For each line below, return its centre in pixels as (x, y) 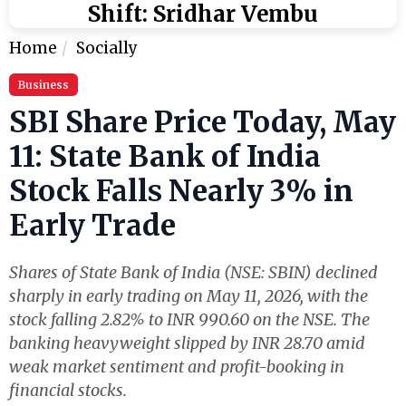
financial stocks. (68, 390)
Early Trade (92, 225)
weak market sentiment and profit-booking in (177, 366)
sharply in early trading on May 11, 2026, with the (188, 295)
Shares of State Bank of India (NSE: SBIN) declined (193, 272)
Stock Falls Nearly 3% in (181, 191)
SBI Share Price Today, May (203, 122)
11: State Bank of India (165, 156)
